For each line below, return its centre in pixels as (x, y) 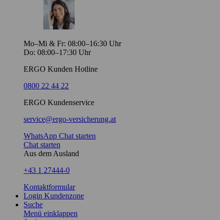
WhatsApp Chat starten (60, 136)
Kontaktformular (49, 187)
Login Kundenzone (54, 196)
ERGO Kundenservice (59, 102)
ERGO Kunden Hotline (61, 69)
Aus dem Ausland (51, 153)
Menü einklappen (51, 213)
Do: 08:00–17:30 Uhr (57, 52)
